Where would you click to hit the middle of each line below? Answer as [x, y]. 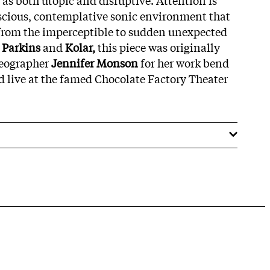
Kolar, [80, 47]
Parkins [21, 47]
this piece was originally [158, 47]
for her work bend [184, 62]
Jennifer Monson [93, 62]
